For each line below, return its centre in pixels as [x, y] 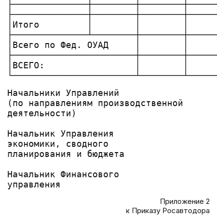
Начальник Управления [61, 133]
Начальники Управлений [63, 93]
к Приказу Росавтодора [168, 210]
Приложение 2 [185, 201]
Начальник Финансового [63, 174]
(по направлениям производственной [95, 103]
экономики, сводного [58, 144]
